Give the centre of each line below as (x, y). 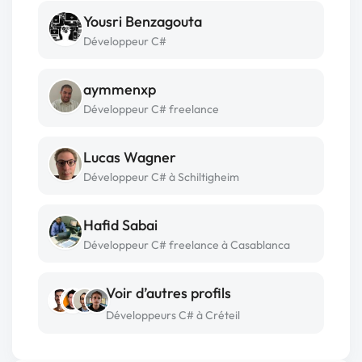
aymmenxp (120, 89)
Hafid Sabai (120, 225)
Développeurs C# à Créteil (173, 315)
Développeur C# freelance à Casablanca (187, 245)
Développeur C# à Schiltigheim (161, 177)
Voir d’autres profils (168, 293)
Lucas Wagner (130, 157)
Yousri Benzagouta (143, 21)
